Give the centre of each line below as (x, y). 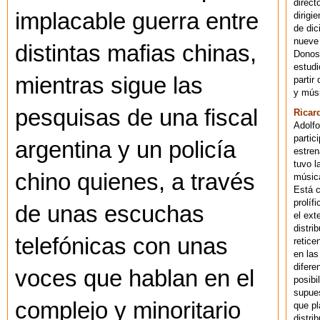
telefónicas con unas (121, 246)
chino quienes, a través (135, 182)
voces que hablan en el (135, 278)
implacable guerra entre (137, 21)
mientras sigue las (109, 85)
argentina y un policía (125, 150)
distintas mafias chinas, (136, 53)
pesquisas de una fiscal (136, 117)
